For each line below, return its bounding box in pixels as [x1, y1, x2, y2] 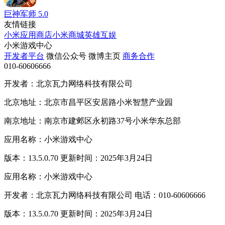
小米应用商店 [4, 30, 52, 39]
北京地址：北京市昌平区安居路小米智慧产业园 [4, 97, 173, 106]
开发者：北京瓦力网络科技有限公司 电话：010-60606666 [4, 190, 205, 199]
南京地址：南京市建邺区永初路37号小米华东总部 [4, 116, 181, 125]
